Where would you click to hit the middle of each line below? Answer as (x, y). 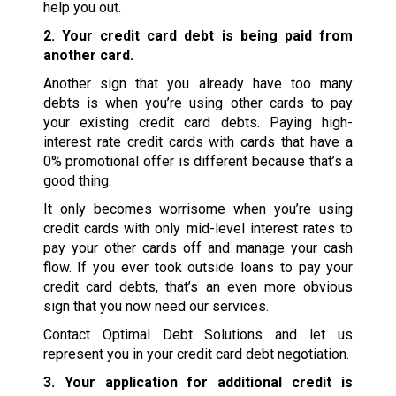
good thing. (77, 180)
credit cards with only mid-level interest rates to (198, 228)
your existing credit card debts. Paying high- (198, 122)
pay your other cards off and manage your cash (198, 247)
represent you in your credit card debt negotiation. (196, 354)
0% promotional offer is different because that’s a (198, 161)
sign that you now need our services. (156, 306)
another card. (88, 55)
